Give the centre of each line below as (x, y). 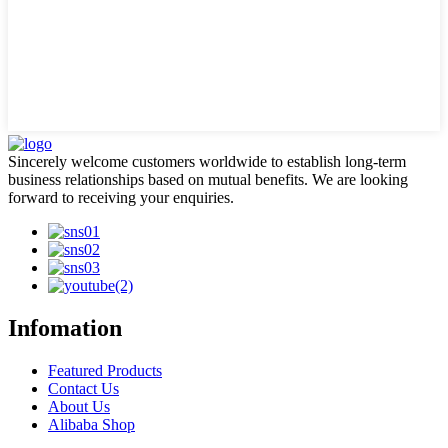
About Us (79, 406)
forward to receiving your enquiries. (121, 197)
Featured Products (105, 370)
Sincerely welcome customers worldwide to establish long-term (207, 161)
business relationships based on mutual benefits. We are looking (208, 179)
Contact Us (83, 388)
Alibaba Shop (91, 424)
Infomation (65, 327)
